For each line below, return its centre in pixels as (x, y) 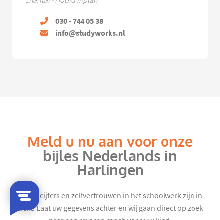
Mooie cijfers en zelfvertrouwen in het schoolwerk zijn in (110, 196)
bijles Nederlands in (110, 156)
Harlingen (110, 171)
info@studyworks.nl (90, 33)
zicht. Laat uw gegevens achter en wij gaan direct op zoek (110, 208)
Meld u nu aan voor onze (110, 142)
